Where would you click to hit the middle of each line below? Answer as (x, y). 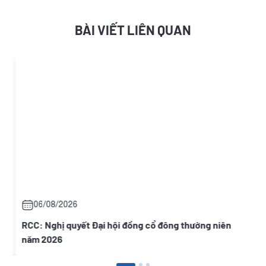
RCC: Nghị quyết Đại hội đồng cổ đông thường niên (124, 225)
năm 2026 (40, 239)
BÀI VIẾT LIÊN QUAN (133, 30)
